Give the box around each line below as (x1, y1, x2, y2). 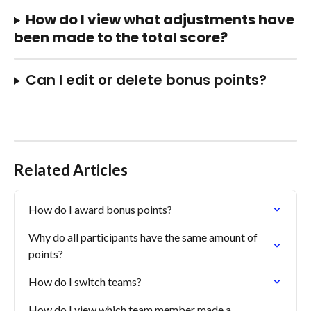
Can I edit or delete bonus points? (25, 69, 267, 90)
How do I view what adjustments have (25, 9, 297, 29)
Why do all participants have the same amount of (28, 230, 260, 244)
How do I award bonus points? (28, 202, 172, 216)
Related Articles (14, 160, 128, 179)
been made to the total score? (14, 27, 228, 47)
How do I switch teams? (28, 274, 142, 288)
